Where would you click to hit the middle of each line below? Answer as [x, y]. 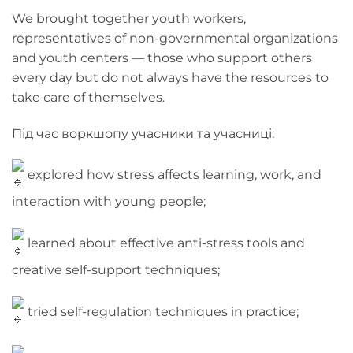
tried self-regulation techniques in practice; [162, 311]
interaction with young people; [109, 202]
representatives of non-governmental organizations [175, 38]
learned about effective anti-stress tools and [165, 243]
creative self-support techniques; [116, 270]
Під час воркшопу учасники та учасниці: [143, 133]
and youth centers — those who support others [162, 58]
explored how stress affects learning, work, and [173, 175]
